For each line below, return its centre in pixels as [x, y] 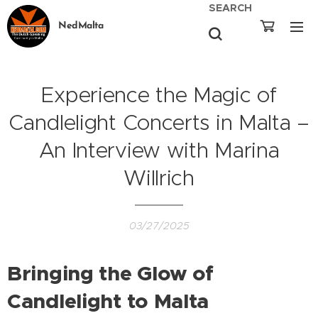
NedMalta [81, 26]
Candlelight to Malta [108, 301]
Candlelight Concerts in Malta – [159, 122]
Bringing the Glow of [111, 273]
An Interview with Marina [159, 150]
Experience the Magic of [159, 95]
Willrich [159, 178]
